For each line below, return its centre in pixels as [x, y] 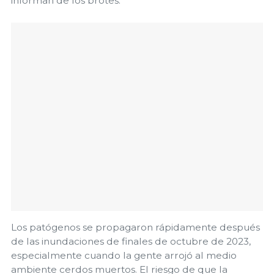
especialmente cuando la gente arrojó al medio [124, 256]
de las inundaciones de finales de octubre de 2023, [131, 242]
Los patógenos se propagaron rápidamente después [135, 228]
